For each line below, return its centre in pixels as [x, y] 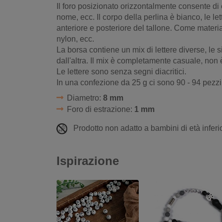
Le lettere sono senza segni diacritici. [121, 72]
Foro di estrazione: [100, 110]
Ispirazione [88, 161]
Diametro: [85, 98]
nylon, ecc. [75, 39]
